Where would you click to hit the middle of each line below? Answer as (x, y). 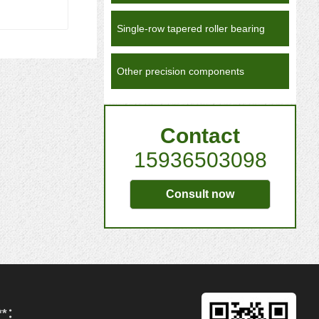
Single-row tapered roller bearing (191, 28)
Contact (200, 136)
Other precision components (181, 71)
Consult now (200, 194)
